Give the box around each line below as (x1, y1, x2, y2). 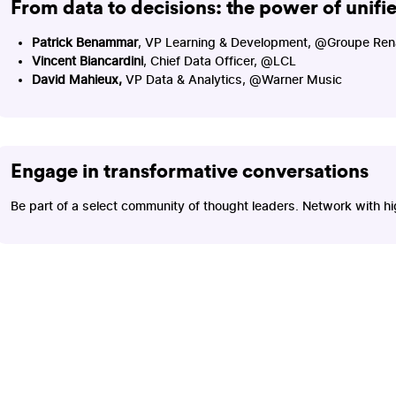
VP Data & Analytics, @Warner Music (125, 72, 342, 87)
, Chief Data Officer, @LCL (142, 54, 296, 68)
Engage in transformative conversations (10, 161, 369, 181)
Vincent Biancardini (31, 54, 143, 68)
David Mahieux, (31, 72, 126, 87)
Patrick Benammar (31, 35, 138, 49)
